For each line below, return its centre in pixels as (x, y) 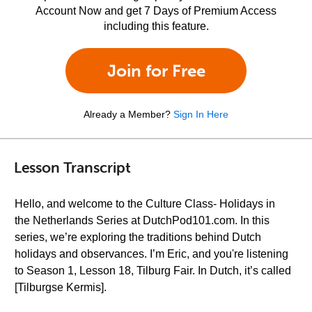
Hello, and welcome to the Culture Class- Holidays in (145, 204)
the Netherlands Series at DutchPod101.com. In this (142, 220)
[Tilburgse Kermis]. (61, 287)
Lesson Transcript (72, 167)
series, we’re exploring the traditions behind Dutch (138, 237)
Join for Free (156, 71)
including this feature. (156, 26)
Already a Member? (127, 114)
